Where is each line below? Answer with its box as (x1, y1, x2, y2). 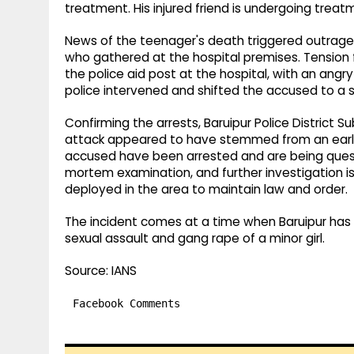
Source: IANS (65, 262, 137, 280)
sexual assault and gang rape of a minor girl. (65, 230, 325, 247)
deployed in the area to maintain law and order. (65, 181, 348, 198)
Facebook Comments (73, 297, 180, 311)
